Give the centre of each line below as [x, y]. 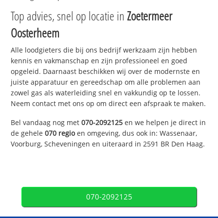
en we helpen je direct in [164, 123]
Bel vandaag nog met [46, 123]
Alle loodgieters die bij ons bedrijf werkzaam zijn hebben [104, 50]
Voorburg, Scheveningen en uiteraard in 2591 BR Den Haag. [108, 144]
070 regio [60, 133]
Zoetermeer [150, 16]
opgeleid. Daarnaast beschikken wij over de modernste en [106, 72]
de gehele [28, 133]
